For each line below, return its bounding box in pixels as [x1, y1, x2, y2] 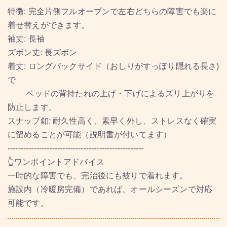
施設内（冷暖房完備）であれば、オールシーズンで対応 [8, 185, 212, 194]
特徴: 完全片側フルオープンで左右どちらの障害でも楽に [8, 7, 217, 16]
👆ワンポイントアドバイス [8, 158, 104, 167]
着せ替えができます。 [8, 21, 90, 30]
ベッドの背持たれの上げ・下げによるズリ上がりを [8, 89, 215, 98]
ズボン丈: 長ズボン [8, 48, 78, 57]
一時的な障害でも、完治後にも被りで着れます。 [8, 171, 188, 180]
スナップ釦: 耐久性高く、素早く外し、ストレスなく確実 [8, 117, 217, 126]
